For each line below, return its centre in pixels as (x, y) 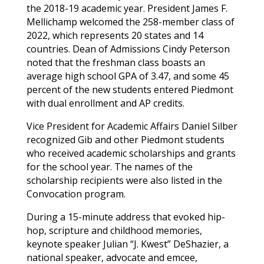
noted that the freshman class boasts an (115, 62)
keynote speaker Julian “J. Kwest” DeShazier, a (127, 244)
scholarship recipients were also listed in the (124, 180)
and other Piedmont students (158, 139)
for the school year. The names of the (109, 166)
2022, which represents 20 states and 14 (115, 35)
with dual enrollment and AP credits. (105, 103)
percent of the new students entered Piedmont (130, 89)
